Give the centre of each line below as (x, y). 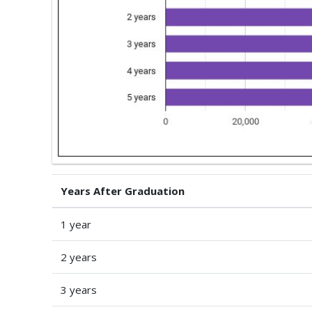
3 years (79, 289)
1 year (76, 224)
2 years (79, 257)
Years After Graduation (123, 190)
